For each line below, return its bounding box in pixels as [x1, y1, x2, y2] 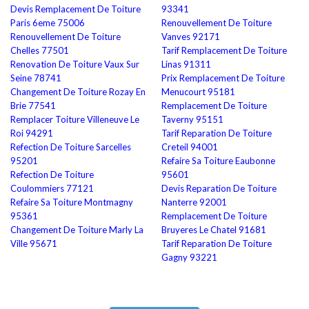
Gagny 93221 [161, 252, 217, 263]
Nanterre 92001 [161, 197, 227, 208]
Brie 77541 [10, 100, 56, 111]
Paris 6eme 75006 [10, 17, 85, 28]
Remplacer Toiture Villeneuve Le [10, 114, 139, 125]
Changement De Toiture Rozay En [10, 86, 146, 97]
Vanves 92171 [161, 31, 220, 42]
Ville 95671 [10, 238, 57, 249]
